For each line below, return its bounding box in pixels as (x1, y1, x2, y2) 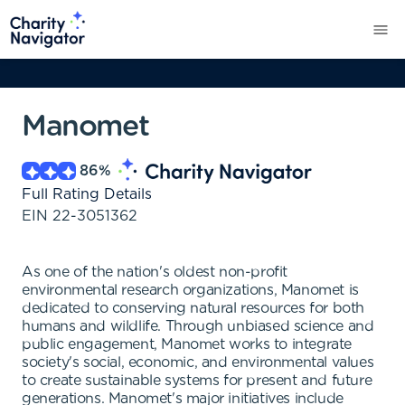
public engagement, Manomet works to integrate (22, 337, 353, 352)
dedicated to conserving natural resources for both (22, 301, 365, 316)
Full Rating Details (22, 187, 152, 202)
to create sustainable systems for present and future (22, 373, 372, 388)
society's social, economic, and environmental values (22, 355, 374, 370)
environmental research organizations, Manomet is (22, 283, 359, 297)
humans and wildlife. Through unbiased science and (22, 319, 374, 334)
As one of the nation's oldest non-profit (22, 265, 288, 279)
